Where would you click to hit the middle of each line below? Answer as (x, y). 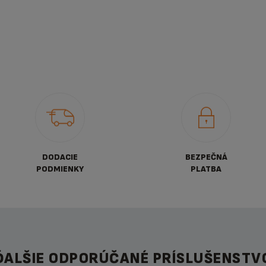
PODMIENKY (60, 169)
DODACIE (60, 157)
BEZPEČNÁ (206, 157)
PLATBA (206, 169)
